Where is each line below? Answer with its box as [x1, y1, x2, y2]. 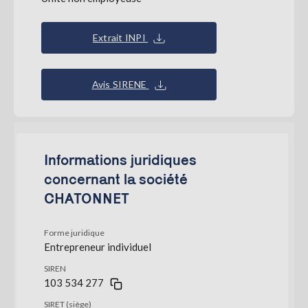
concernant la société [44, 170, 188, 187]
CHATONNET [44, 190, 129, 206]
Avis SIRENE [91, 78, 149, 90]
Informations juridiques [44, 151, 197, 168]
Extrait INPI [92, 32, 148, 43]
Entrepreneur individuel [44, 241, 151, 253]
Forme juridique [44, 228, 104, 238]
